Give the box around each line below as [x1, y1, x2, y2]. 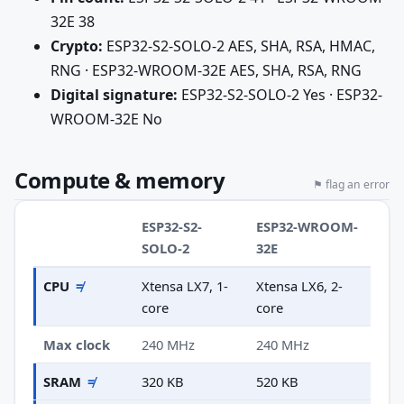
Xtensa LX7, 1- [142, 277, 229, 295]
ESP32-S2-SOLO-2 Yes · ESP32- [178, 84, 382, 105]
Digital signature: [50, 84, 178, 105]
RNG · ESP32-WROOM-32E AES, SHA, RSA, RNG [50, 60, 362, 80]
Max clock [43, 335, 111, 353]
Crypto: [50, 35, 103, 56]
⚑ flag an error [313, 176, 390, 192]
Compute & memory [14, 164, 225, 195]
